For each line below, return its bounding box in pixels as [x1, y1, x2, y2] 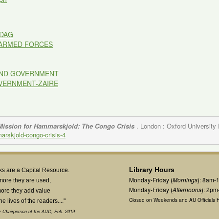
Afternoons [173, 185, 201, 194]
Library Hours [129, 166, 175, 174]
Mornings [173, 175, 197, 184]
